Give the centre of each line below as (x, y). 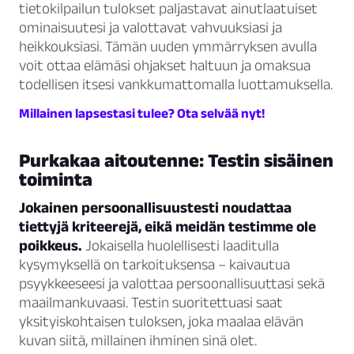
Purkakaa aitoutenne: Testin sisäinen (176, 160)
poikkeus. (51, 246)
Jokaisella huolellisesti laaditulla (181, 246)
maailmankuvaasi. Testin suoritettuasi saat (151, 303)
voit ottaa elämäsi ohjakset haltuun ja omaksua (165, 66)
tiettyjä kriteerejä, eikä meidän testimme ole (168, 227)
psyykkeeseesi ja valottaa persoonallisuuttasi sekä (172, 284)
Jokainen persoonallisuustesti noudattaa (155, 208)
